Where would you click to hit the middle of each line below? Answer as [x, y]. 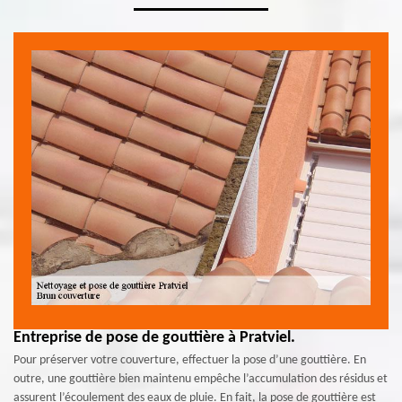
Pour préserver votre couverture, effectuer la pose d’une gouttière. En [190, 360]
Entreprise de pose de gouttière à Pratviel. [154, 337]
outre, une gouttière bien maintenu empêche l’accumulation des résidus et [201, 379]
